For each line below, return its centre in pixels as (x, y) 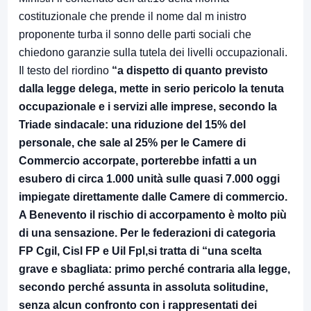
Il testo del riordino (65, 71)
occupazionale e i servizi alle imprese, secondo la (148, 107)
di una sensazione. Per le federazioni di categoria (147, 233)
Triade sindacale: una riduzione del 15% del (132, 125)
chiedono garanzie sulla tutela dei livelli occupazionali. (153, 53)
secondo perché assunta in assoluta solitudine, (143, 287)
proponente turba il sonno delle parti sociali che (135, 35)
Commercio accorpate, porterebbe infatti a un (138, 161)
